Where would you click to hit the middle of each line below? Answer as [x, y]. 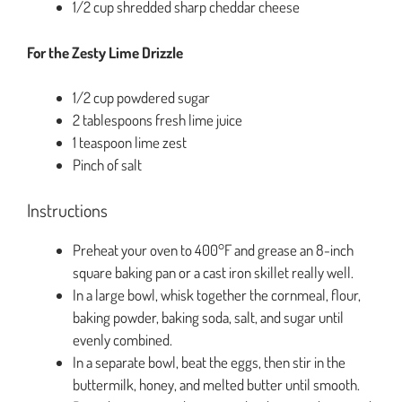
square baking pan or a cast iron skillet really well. [213, 272]
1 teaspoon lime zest [130, 143]
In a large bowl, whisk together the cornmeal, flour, [217, 294]
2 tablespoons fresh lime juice [157, 120]
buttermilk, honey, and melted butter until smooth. [216, 384]
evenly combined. [122, 339]
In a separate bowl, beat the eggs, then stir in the [209, 362]
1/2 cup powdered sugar [141, 98]
